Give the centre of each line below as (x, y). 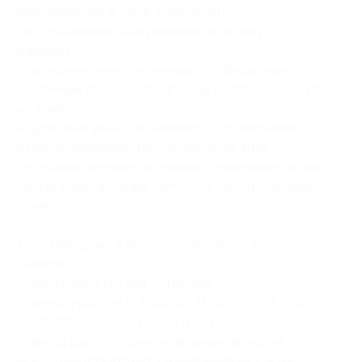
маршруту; (49, 50)
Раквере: (43, 263)
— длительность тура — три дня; (116, 283)
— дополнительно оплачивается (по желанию (156, 128)
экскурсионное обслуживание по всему (140, 31)
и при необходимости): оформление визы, (143, 147)
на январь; (47, 108)
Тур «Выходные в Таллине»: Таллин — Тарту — (158, 244)
